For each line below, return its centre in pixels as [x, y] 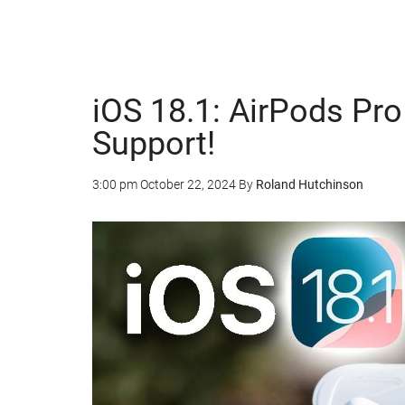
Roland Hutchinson [310, 184]
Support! [154, 144]
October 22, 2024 [188, 184]
